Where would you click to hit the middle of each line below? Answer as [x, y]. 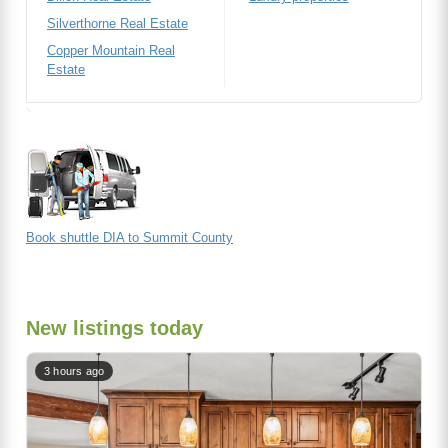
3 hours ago [74, 370]
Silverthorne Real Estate [117, 24]
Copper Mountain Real [111, 50]
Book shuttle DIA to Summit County [129, 237]
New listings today [114, 327]
